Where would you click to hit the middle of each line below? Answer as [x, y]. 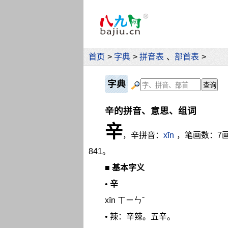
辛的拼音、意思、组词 [151, 111]
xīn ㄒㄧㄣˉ [125, 200]
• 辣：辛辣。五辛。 [140, 216]
